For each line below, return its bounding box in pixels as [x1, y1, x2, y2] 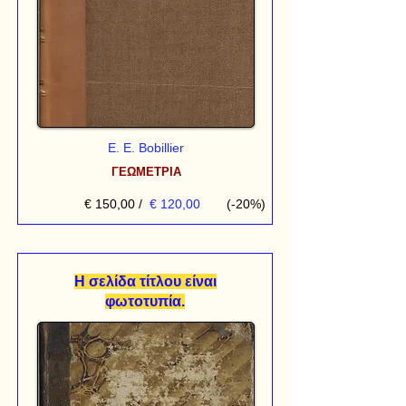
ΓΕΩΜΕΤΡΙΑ [111, 164, 181, 179]
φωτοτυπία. [105, 293, 185, 309]
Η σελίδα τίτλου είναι [73, 273, 217, 289]
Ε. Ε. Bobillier [108, 140, 184, 155]
